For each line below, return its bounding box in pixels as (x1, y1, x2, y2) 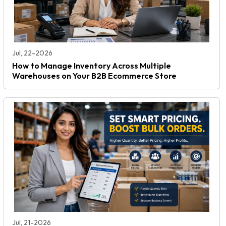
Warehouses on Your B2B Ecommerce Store (12, 70, 177, 81)
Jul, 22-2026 (12, 48, 52, 58)
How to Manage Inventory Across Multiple (12, 60, 171, 71)
